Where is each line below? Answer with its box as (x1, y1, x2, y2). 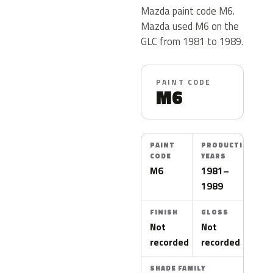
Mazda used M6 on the (141, 18, 239, 34)
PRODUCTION (201, 140, 255, 150)
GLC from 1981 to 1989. (141, 34, 243, 49)
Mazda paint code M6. (141, 3, 235, 18)
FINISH (150, 207, 178, 217)
